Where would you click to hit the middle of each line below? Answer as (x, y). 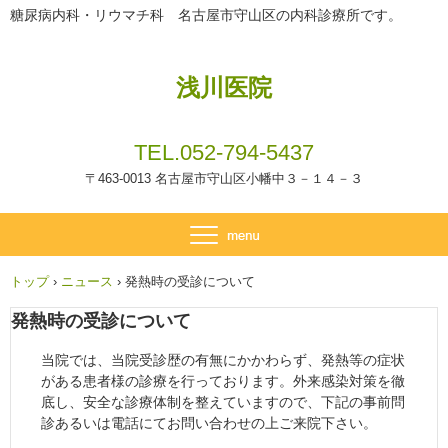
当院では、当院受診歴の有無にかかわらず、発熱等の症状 (223, 359)
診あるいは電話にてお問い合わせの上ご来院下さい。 (209, 422)
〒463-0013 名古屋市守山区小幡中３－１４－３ (224, 178)
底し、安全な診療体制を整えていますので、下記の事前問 (223, 401)
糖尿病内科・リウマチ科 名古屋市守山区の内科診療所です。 (206, 15)
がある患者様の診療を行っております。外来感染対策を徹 (223, 380)
